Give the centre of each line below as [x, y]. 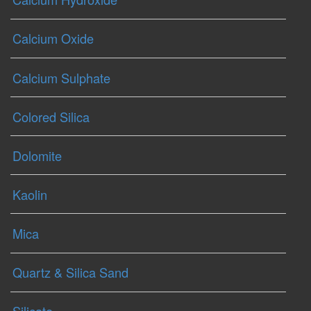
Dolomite [37, 155]
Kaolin [30, 194]
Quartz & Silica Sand [70, 272]
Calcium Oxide [53, 39]
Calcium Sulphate [61, 77]
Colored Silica [51, 116]
